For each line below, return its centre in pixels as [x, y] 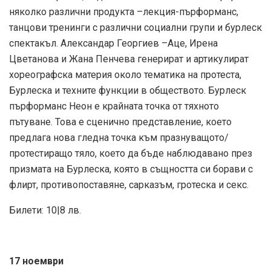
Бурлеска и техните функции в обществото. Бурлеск [128, 91]
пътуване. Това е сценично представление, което [120, 122]
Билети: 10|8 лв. [45, 211]
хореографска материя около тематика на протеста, [125, 75]
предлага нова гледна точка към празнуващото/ [119, 138]
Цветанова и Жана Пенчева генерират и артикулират [129, 59]
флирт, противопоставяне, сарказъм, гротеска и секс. [129, 185]
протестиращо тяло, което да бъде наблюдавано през [131, 154]
